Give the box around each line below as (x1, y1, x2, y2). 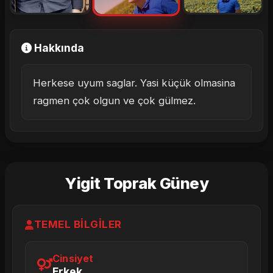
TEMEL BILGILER (34, 218, 122, 230)
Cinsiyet (52, 252, 94, 264)
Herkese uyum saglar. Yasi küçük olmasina (33, 77, 235, 89)
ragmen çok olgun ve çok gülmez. (33, 94, 196, 107)
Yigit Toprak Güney (65, 174, 208, 193)
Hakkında (32, 41, 84, 54)
